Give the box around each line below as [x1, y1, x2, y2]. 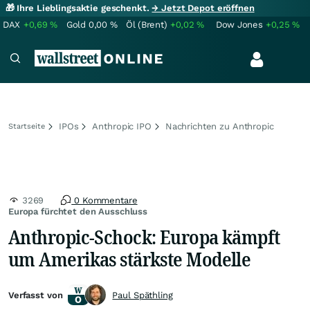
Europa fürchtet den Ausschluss [8, 206, 148, 217]
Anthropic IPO [92, 121, 152, 131]
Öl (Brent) [126, 19, 167, 30]
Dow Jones [216, 19, 263, 30]
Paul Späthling [112, 290, 173, 300]
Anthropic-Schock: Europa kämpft [8, 224, 280, 250]
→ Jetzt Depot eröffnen [152, 3, 255, 13]
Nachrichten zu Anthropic [165, 121, 274, 131]
